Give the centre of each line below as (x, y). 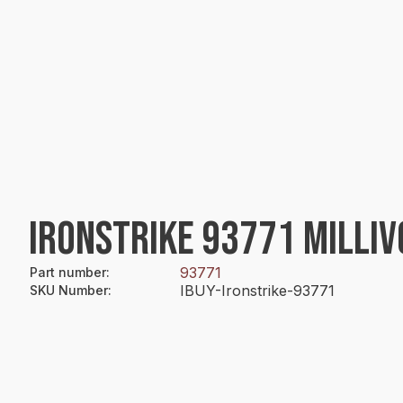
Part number (68, 272)
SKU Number (69, 290)
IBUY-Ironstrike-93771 (257, 291)
